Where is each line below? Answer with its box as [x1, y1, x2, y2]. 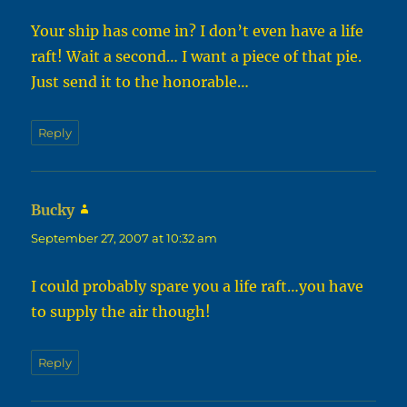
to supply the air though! [31, 303, 212, 322]
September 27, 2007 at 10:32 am [31, 231, 218, 246]
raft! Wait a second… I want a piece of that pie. [31, 47, 362, 66]
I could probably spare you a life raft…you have [31, 277, 364, 296]
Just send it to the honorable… [31, 73, 250, 92]
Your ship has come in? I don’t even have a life [31, 22, 364, 41]
